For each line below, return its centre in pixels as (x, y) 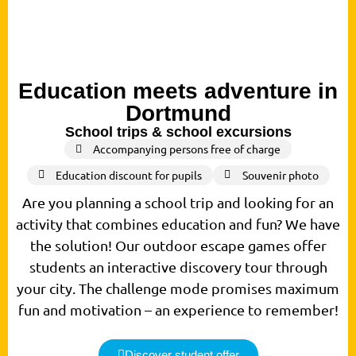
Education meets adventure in (178, 91)
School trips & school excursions (178, 132)
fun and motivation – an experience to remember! (178, 309)
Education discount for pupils (129, 174)
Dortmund (178, 113)
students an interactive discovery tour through (178, 266)
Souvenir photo (280, 174)
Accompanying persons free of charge (187, 148)
